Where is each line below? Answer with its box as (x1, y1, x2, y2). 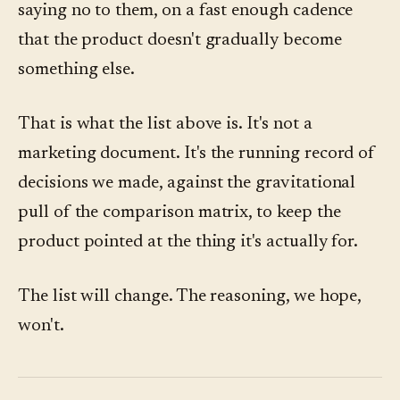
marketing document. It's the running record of (18, 145, 376, 163)
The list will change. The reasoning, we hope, (18, 287, 362, 306)
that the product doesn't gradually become (18, 31, 342, 50)
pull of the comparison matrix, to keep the (18, 204, 341, 222)
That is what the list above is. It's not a (18, 115, 312, 134)
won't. (18, 317, 64, 336)
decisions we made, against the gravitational (18, 174, 356, 193)
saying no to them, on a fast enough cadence (18, 2, 354, 21)
